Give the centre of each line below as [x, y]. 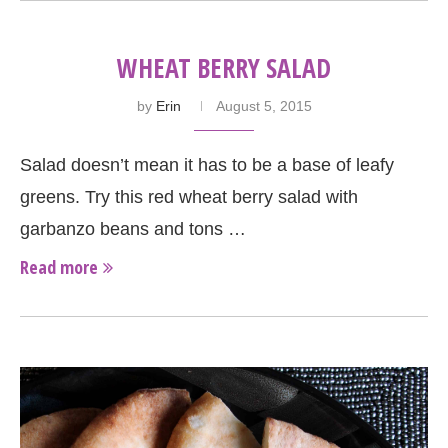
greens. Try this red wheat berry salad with [189, 196]
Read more [59, 266]
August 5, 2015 [263, 105]
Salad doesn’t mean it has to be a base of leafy [207, 164]
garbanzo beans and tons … [133, 228]
